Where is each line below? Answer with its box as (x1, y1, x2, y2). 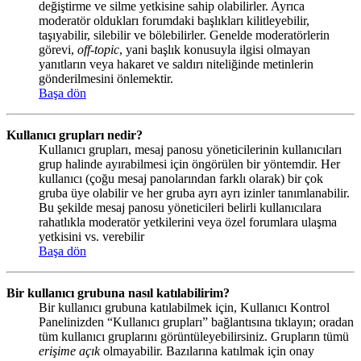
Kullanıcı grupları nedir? (6, 128, 143, 143)
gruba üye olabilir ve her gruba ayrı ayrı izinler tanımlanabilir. (39, 186, 350, 201)
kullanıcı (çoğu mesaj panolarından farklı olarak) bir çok (39, 172, 323, 186)
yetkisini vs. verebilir (39, 230, 144, 244)
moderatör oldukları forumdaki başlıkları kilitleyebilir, (39, 14, 309, 28)
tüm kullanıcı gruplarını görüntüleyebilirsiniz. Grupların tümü (39, 330, 349, 344)
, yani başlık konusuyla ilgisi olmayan (119, 43, 310, 57)
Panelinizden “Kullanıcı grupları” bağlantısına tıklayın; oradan (39, 315, 354, 330)
